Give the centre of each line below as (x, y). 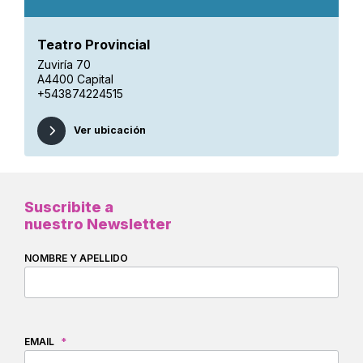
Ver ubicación (110, 130)
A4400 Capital (75, 79)
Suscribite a (69, 207)
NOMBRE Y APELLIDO (76, 258)
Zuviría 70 (64, 65)
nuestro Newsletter (98, 224)
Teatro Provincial (94, 45)
